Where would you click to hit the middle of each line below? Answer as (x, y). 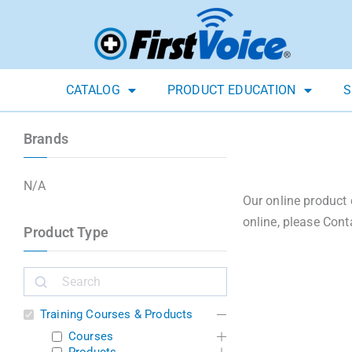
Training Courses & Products (117, 315)
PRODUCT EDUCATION (231, 90)
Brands (46, 139)
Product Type (66, 233)
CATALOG (93, 90)
